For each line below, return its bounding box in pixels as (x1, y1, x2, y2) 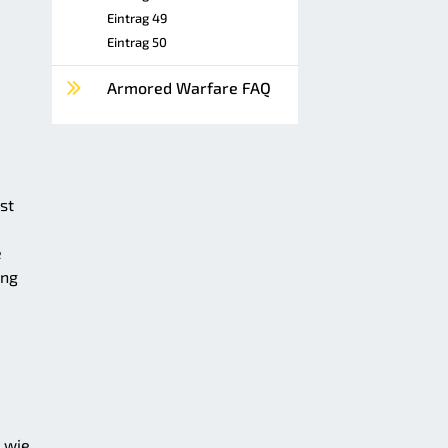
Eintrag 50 (107, 34, 167, 50)
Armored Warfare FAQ (107, 78, 271, 97)
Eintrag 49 (107, 10, 167, 26)
